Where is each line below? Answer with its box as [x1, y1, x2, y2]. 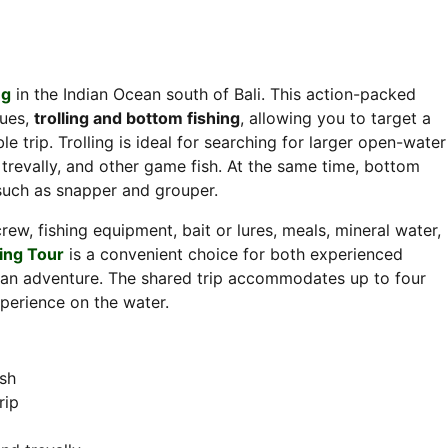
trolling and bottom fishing [33, 108, 240, 129]
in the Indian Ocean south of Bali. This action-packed [10, 84, 416, 105]
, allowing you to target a [239, 108, 431, 129]
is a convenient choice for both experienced [63, 244, 403, 265]
